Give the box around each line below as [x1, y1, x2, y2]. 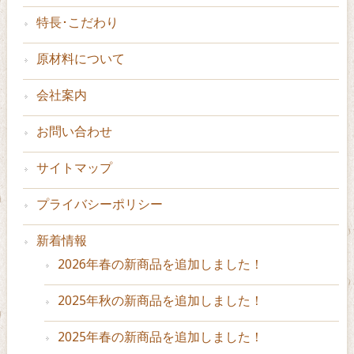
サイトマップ [36, 160, 112, 176]
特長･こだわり [36, 15, 119, 31]
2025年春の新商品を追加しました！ [57, 330, 263, 345]
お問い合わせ [36, 124, 112, 140]
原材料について [36, 51, 125, 67]
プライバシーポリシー [36, 197, 163, 213]
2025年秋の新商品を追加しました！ [57, 293, 263, 309]
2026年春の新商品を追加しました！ [57, 257, 263, 273]
